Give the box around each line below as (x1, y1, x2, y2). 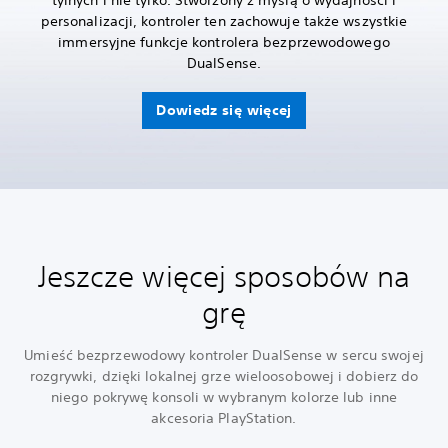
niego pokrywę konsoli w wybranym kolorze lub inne (51, 388, 397, 407)
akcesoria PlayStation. (151, 409, 297, 428)
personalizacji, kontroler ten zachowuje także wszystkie (40, 12, 408, 31)
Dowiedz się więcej (156, 101, 292, 120)
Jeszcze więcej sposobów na (37, 259, 411, 295)
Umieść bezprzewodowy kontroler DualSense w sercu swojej (24, 346, 424, 365)
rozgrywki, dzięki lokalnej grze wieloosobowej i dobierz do (29, 367, 419, 386)
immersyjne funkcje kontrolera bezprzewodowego (58, 33, 390, 52)
